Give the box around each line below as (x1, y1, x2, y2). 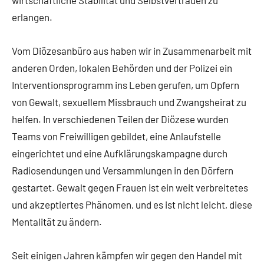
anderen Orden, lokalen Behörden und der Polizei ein (12, 62, 232, 74)
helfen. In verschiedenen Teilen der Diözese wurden (12, 113, 229, 126)
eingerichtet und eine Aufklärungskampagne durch (12, 147, 227, 160)
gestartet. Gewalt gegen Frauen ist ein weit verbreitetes (12, 181, 248, 194)
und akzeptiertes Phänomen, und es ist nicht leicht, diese (12, 199, 252, 211)
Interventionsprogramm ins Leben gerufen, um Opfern (12, 79, 239, 91)
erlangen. (12, 11, 52, 24)
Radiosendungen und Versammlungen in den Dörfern (12, 164, 233, 177)
